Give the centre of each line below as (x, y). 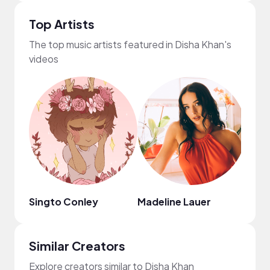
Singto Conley (64, 201)
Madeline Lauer (174, 201)
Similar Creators (77, 245)
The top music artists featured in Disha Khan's (130, 44)
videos (44, 58)
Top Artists (62, 24)
